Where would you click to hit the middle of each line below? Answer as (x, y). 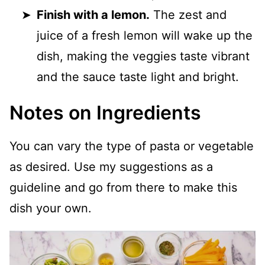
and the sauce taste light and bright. (138, 77)
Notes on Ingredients (105, 113)
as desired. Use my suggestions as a (111, 167)
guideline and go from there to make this (123, 188)
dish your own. (51, 208)
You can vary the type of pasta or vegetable (132, 146)
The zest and (188, 15)
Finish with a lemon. (93, 15)
